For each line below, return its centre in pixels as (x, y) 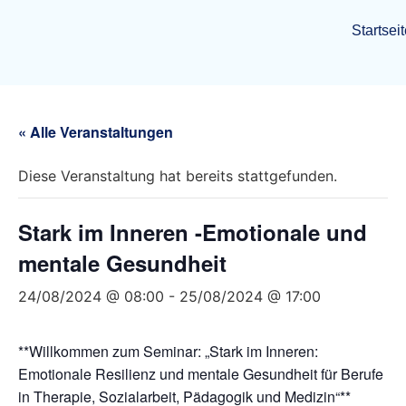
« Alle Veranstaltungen (96, 132)
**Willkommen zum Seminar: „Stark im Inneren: (168, 351)
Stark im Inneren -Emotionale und (193, 232)
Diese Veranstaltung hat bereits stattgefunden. (178, 176)
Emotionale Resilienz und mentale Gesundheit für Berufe (201, 374)
